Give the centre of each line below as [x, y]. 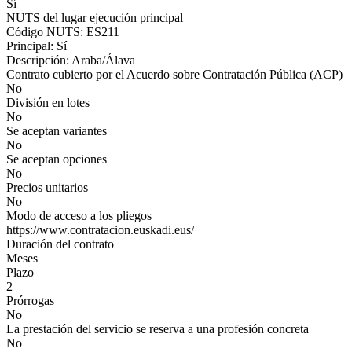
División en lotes [48, 103]
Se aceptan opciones [57, 159]
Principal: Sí [37, 46]
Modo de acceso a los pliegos [79, 216]
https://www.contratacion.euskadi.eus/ [100, 230]
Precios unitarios [47, 187]
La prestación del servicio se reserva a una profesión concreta [158, 329]
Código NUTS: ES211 [63, 32]
